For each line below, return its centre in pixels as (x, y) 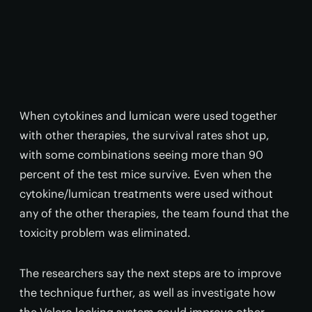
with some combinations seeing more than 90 (141, 155)
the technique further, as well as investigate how (148, 292)
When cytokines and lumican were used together (148, 116)
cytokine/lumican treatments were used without (146, 194)
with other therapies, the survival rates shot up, (145, 135)
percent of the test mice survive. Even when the (146, 174)
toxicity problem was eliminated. (105, 233)
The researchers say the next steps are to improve (150, 273)
